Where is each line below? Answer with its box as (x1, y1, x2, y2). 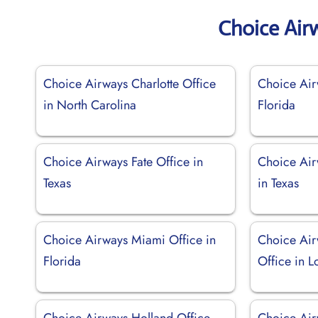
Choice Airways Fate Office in (43, 152, 203, 171)
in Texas (258, 173, 300, 192)
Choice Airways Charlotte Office (43, 74, 216, 93)
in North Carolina (43, 95, 136, 114)
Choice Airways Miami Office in (43, 230, 216, 249)
